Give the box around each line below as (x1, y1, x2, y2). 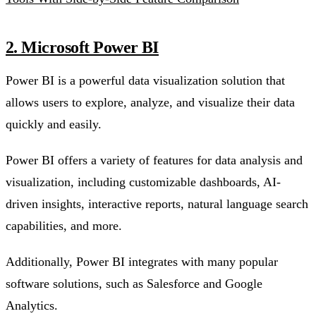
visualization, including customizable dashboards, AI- (6, 175, 281, 190)
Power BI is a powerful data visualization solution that (6, 73, 285, 88)
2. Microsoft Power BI (6, 38, 159, 57)
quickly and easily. (6, 117, 102, 132)
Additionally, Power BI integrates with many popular (6, 255, 278, 269)
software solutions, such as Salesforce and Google (6, 276, 262, 291)
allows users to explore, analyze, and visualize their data (6, 95, 295, 110)
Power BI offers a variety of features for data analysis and (6, 153, 303, 168)
